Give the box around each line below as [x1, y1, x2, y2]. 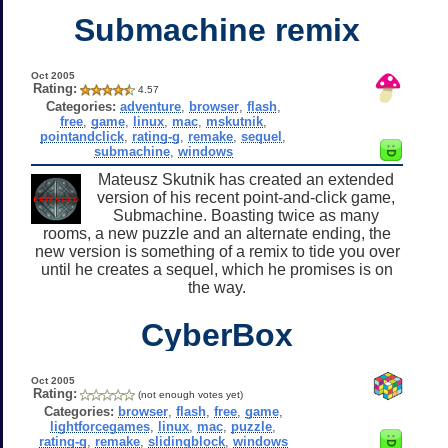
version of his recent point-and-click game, [97, 188, 395, 206]
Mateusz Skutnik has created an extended [98, 170, 394, 188]
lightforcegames [50, 418, 151, 434]
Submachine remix [74, 11, 360, 48]
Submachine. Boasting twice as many [113, 206, 379, 224]
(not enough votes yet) [137, 388, 243, 400]
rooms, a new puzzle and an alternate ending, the [43, 224, 391, 242]
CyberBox [141, 316, 293, 353]
